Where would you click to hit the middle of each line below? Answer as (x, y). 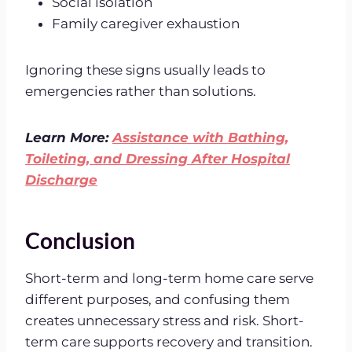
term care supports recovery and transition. (169, 341)
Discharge (61, 180)
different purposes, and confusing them (158, 299)
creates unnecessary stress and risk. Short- (165, 320)
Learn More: (69, 137)
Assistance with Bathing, (200, 137)
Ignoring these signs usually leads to (145, 70)
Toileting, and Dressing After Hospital (158, 158)
